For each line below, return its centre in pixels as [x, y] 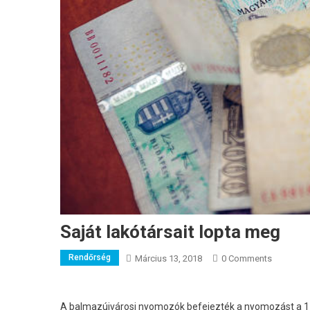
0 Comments [247, 259]
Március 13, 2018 [168, 259]
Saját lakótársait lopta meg [170, 232]
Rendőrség [90, 258]
